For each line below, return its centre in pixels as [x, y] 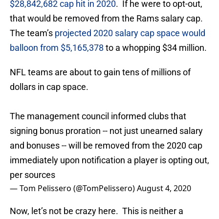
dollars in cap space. [49, 87]
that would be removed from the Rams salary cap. [107, 19]
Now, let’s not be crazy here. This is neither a [97, 211]
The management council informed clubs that [98, 116]
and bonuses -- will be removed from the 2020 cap [106, 146]
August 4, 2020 [164, 188]
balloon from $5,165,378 [57, 48]
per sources [33, 175]
